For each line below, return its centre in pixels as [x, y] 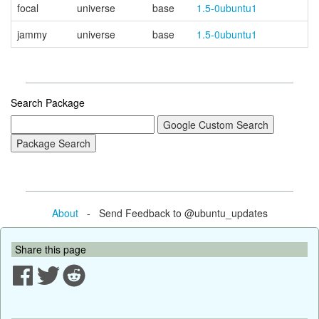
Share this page [51, 249]
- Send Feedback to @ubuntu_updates [173, 213]
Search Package [48, 103]
